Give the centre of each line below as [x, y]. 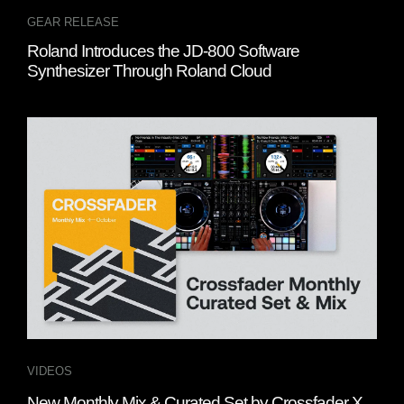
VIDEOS [50, 372]
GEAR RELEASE [73, 23]
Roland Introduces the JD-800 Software [163, 51]
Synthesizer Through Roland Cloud [149, 71]
